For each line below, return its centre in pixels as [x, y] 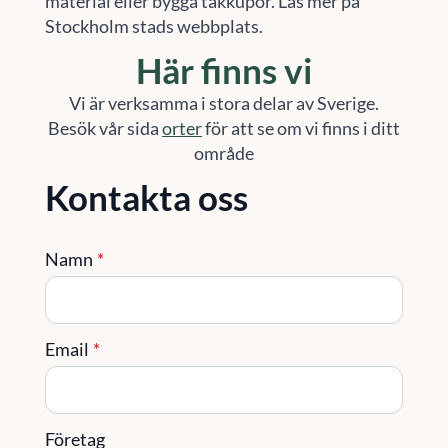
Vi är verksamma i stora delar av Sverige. [223, 102]
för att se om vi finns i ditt [300, 127]
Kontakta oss [146, 196]
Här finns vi [223, 69]
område [223, 152]
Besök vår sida [104, 127]
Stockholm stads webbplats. [153, 25]
